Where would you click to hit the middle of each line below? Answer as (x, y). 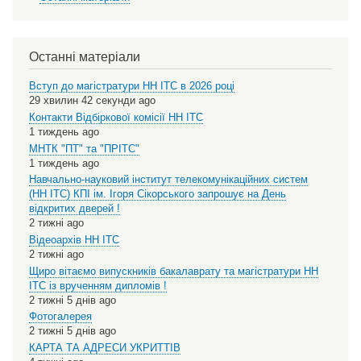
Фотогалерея (60, 317)
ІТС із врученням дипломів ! (98, 285)
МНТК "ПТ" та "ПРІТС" (84, 148)
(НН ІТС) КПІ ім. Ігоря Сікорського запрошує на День (158, 194)
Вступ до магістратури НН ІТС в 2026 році (132, 86)
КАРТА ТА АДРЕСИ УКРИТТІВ (105, 347)
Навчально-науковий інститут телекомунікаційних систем (168, 180)
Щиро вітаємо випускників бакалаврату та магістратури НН (174, 271)
